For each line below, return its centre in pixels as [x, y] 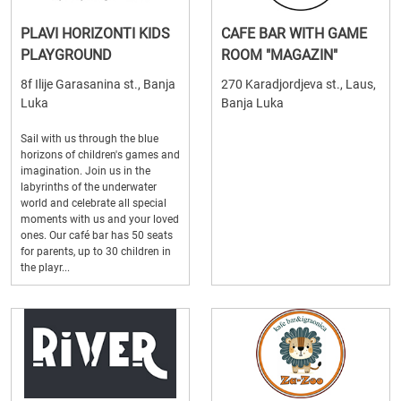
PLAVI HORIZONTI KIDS [95, 34]
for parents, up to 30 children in [96, 252]
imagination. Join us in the [85, 171]
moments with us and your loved [100, 219]
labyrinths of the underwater [89, 187]
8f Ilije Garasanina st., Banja [98, 84]
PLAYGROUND [66, 55]
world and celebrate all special [94, 203]
